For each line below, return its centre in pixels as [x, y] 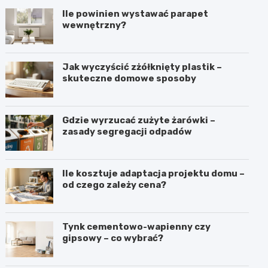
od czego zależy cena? [115, 185]
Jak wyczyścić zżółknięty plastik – [142, 67]
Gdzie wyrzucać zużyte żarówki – [139, 120]
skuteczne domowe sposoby [130, 78]
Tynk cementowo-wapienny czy [137, 227]
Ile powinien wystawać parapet [135, 14]
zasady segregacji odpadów [127, 132]
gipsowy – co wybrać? [113, 238]
